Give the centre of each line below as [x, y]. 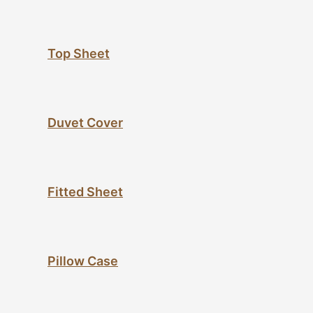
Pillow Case [83, 261]
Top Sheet [79, 54]
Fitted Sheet [85, 192]
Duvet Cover [85, 123]
